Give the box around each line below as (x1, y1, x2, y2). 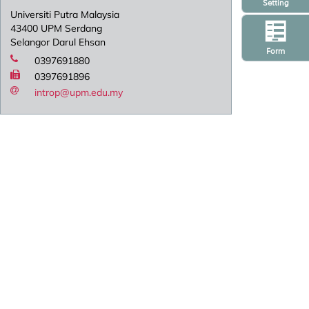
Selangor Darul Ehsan (10, 36, 106, 49)
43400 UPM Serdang (10, 22, 103, 35)
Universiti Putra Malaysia (10, 8, 120, 21)
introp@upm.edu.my (34, 86, 123, 99)
